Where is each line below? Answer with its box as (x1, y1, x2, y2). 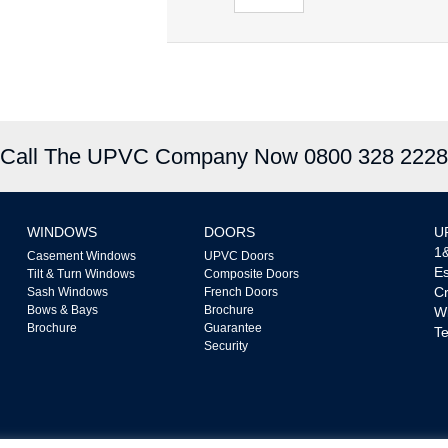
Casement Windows (26, 249, 136, 264)
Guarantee (204, 321, 263, 336)
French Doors (204, 285, 279, 300)
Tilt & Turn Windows (26, 267, 135, 282)
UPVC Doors (204, 249, 275, 264)
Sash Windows (26, 285, 108, 300)
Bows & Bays (26, 303, 98, 318)
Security (204, 339, 249, 354)
